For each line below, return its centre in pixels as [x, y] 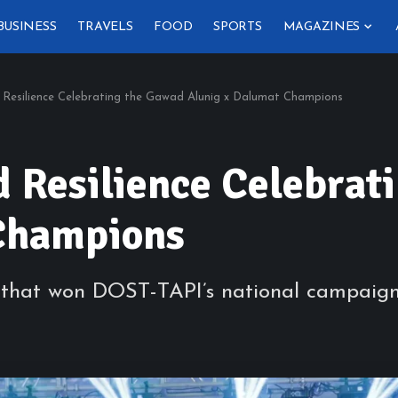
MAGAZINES [322, 27]
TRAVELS [105, 27]
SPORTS [238, 27]
